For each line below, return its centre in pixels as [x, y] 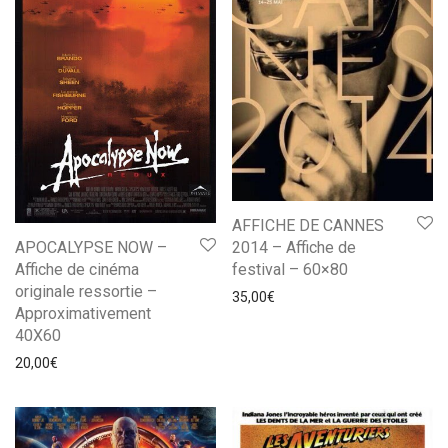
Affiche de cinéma [77, 269]
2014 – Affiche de [294, 248]
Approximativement [83, 313]
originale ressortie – [86, 291]
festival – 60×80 [290, 270]
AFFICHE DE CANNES [308, 226]
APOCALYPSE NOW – [91, 247]
